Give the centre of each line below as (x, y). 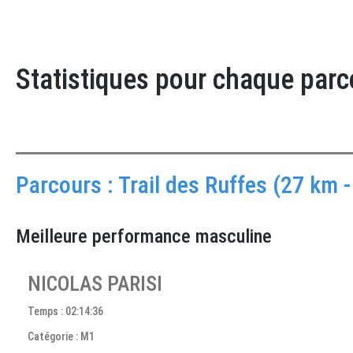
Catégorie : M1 (61, 336)
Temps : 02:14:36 (65, 311)
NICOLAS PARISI (95, 284)
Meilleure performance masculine (144, 236)
